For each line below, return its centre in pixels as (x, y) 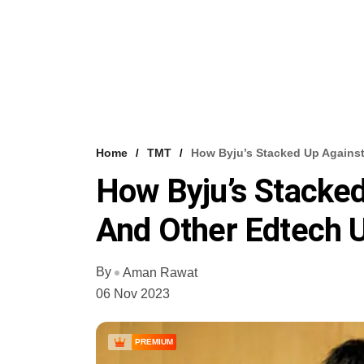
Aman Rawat (160, 273)
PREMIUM (154, 342)
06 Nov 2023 (133, 294)
